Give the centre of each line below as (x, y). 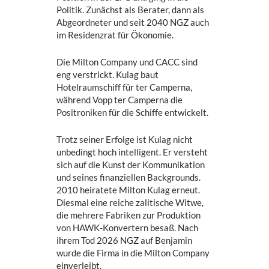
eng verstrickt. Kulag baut (108, 74)
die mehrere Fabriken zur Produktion (129, 215)
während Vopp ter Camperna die (120, 99)
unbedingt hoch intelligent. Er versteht (132, 152)
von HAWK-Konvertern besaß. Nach (128, 227)
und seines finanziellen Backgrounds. (129, 177)
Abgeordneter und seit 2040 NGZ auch (133, 22)
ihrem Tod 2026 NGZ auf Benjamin (125, 240)
